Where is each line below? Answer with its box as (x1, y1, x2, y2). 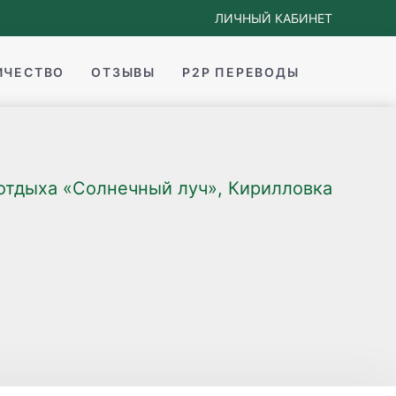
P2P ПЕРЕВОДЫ (182, 64, 300, 80)
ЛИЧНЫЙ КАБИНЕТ (215, 11, 332, 26)
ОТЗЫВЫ (91, 64, 156, 80)
